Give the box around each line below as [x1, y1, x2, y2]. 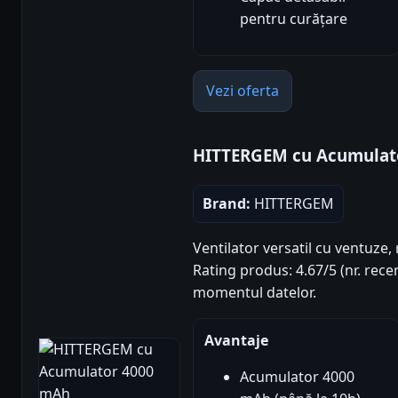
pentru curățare [240, 8, 347, 28]
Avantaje [204, 330, 268, 350]
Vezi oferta [206, 80, 279, 100]
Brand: [203, 193, 251, 213]
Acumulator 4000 [240, 366, 354, 386]
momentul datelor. [193, 282, 316, 302]
